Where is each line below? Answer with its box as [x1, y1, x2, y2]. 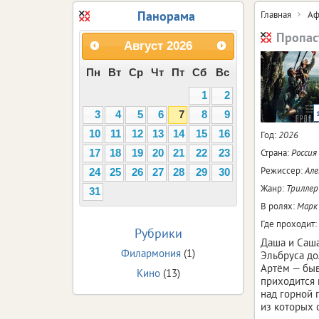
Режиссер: [261, 164, 305, 177]
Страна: [261, 146, 291, 159]
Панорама [137, 7, 195, 24]
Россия [291, 146, 317, 159]
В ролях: [261, 199, 297, 212]
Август [124, 39, 163, 53]
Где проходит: [261, 217, 317, 230]
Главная [261, 8, 291, 21]
